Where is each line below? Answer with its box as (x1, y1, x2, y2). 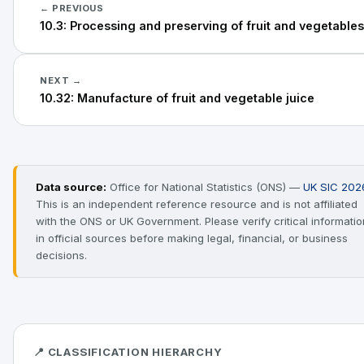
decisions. (36, 249, 87, 262)
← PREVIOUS (40, 2, 104, 14)
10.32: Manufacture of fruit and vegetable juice (40, 91, 314, 105)
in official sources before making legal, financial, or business (36, 232, 348, 245)
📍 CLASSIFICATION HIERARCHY (33, 345, 223, 358)
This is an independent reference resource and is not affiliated (36, 197, 357, 210)
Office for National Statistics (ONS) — (106, 180, 303, 193)
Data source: (36, 180, 106, 193)
